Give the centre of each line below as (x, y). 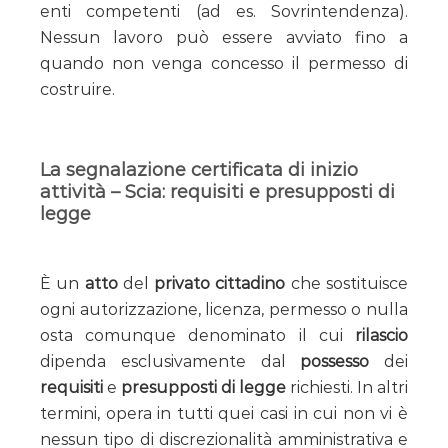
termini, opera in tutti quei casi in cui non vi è (224, 413)
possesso (335, 361)
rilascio (381, 335)
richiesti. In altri (347, 387)
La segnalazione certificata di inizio (199, 169)
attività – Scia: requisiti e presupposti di (217, 191)
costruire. (77, 89)
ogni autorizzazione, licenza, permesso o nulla (224, 309)
